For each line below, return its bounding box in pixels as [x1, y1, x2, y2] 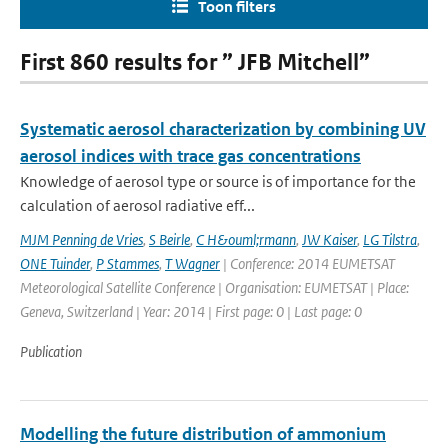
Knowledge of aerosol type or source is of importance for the [20, 172, 416, 191]
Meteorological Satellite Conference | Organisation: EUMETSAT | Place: [20, 278, 409, 297]
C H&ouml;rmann [196, 230, 296, 249]
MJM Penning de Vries [20, 230, 143, 249]
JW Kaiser [302, 230, 357, 249]
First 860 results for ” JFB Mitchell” [20, 49, 370, 76]
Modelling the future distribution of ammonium [20, 423, 386, 445]
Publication [20, 342, 82, 361]
